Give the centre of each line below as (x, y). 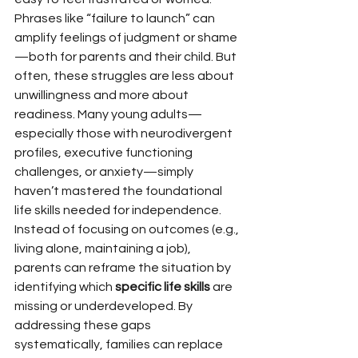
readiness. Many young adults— (108, 114)
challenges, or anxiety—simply (105, 172)
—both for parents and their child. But (127, 57)
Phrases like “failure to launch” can (116, 18)
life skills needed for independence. (118, 210)
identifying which (65, 287)
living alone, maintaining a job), (104, 249)
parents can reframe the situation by (124, 268)
